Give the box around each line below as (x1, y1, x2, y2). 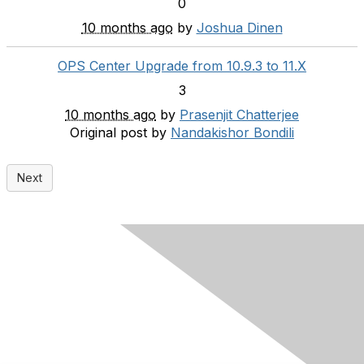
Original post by (70, 123, 167, 141)
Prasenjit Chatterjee (180, 106, 299, 123)
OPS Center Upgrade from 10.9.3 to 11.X (58, 57, 306, 74)
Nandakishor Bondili (171, 123, 294, 141)
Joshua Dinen (196, 19, 283, 36)
